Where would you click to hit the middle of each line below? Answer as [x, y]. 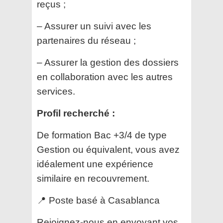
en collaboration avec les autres [105, 77]
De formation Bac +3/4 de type [102, 135]
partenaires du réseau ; [86, 41]
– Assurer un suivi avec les [94, 26]
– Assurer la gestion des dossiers [108, 63]
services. [56, 92]
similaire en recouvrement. [93, 179]
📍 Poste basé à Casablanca [98, 201]
